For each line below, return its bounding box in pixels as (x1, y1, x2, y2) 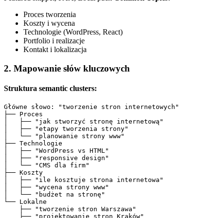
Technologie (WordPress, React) (23, 27, 123, 36)
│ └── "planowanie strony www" (4, 132, 125, 140)
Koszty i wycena (23, 18, 75, 27)
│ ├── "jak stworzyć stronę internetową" (4, 118, 163, 126)
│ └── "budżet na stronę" (4, 191, 105, 199)
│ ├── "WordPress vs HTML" (4, 147, 109, 155)
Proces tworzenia (23, 10, 76, 18)
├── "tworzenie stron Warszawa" (4, 205, 136, 213)
